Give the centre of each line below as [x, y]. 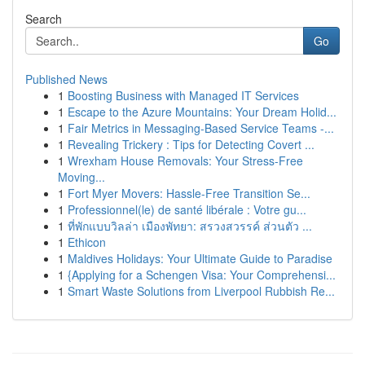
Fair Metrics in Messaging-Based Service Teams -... [201, 128]
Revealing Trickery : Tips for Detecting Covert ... [191, 144]
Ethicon [87, 242]
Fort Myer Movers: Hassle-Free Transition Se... [189, 193]
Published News [66, 79]
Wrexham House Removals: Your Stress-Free [185, 161]
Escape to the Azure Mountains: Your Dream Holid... [202, 112]
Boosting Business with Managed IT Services [183, 95]
